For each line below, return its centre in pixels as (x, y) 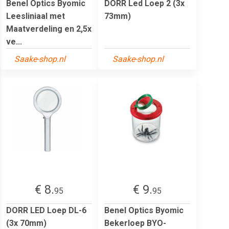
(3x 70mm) (26, 223)
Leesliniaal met (36, 16)
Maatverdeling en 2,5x (49, 29)
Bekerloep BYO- (135, 223)
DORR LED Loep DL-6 (46, 210)
